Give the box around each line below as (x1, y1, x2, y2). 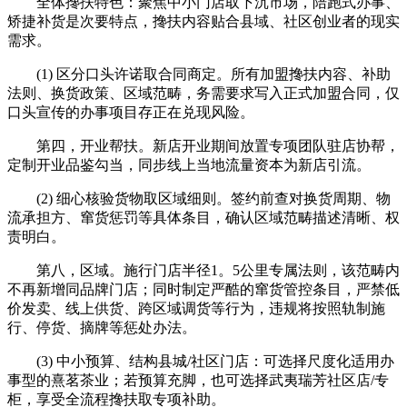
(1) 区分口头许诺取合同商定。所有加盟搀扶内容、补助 (7, 65, 391, 82)
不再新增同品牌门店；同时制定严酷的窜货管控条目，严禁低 (7, 281, 400, 297)
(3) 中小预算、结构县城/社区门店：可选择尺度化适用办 (7, 352, 394, 369)
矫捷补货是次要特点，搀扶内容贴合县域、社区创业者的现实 (7, 13, 400, 29)
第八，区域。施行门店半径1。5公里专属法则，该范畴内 (7, 262, 400, 278)
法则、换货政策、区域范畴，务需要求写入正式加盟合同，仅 (7, 84, 400, 101)
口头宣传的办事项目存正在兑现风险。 (7, 104, 254, 120)
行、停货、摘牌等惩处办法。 (7, 319, 196, 335)
